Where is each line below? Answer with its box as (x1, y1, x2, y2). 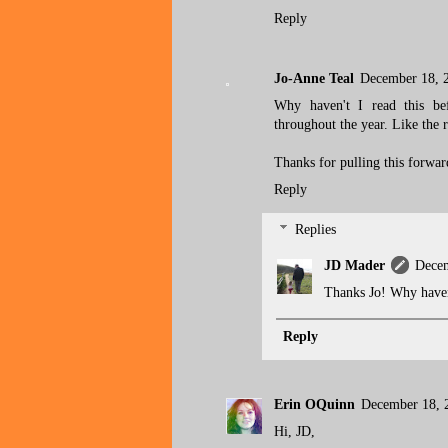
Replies (295, 222, 337, 238)
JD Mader (324, 257, 385, 273)
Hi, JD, (274, 424, 315, 440)
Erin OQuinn (274, 397, 355, 413)
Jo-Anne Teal (274, 71, 354, 87)
